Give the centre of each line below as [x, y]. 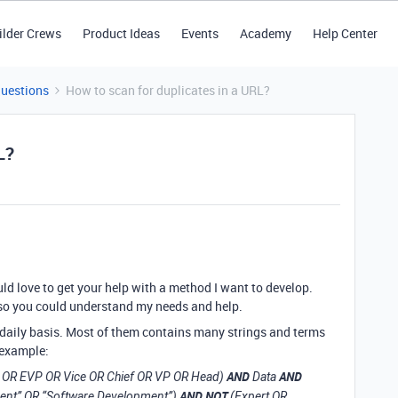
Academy [265, 33]
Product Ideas [121, 33]
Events [199, 33]
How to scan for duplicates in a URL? [168, 90]
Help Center [345, 33]
